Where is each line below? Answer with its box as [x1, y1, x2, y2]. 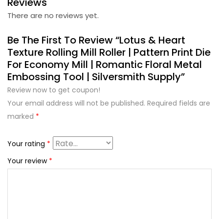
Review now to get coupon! [7, 85, 100, 95]
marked [7, 111, 36, 121]
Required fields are [147, 98, 210, 108]
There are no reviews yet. [7, 10, 99, 21]
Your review [7, 155, 49, 166]
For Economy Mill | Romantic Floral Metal [7, 57, 202, 71]
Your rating [7, 138, 47, 149]
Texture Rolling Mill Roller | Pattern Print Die [7, 45, 211, 59]
